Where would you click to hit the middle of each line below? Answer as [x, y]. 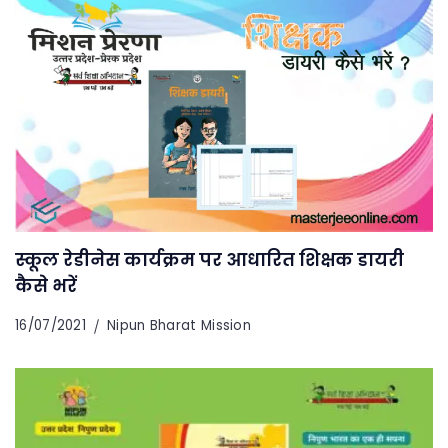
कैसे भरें [46, 286]
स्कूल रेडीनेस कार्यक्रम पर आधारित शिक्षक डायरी [209, 260]
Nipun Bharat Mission [179, 326]
